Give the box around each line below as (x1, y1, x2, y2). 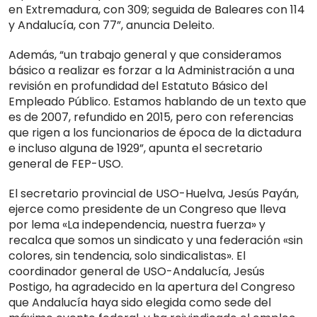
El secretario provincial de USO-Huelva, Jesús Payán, (8, 185, 299, 202)
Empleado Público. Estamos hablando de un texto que (8, 93, 306, 110)
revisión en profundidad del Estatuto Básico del (8, 78, 267, 95)
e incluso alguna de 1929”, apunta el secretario (8, 140, 263, 157)
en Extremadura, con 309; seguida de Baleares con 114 (8, 1, 305, 18)
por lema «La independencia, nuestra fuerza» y (8, 217, 265, 234)
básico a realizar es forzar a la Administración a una (8, 62, 294, 79)
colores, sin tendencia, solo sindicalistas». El (8, 248, 246, 265)
